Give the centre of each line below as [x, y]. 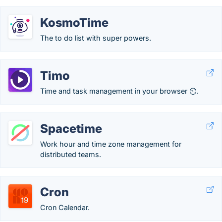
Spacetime [71, 129]
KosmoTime [74, 23]
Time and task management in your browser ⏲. [119, 91]
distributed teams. [71, 154]
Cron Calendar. [65, 207]
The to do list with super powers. [96, 38]
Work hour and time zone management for [111, 144]
